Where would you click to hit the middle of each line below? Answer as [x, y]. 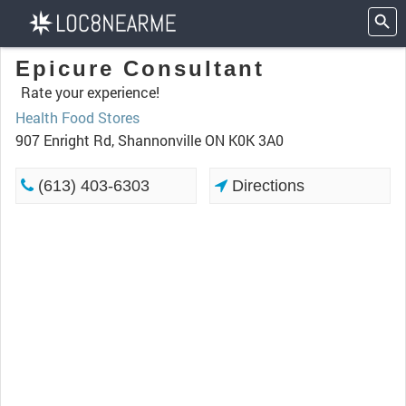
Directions [266, 186]
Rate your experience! [90, 92]
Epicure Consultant [140, 68]
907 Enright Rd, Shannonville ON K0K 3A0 [150, 140]
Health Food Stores [77, 117]
